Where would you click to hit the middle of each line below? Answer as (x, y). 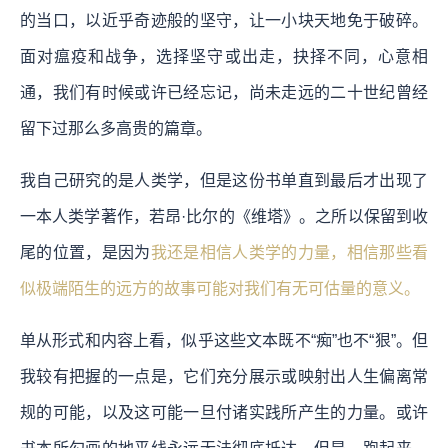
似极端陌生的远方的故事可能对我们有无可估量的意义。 (220, 288)
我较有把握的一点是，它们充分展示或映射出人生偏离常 (224, 376)
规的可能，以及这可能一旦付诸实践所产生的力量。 (208, 412)
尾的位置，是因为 (85, 252)
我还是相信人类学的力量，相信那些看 (289, 252)
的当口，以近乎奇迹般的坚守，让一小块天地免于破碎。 (224, 20)
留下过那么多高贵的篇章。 (116, 128)
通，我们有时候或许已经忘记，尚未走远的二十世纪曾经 (224, 92)
